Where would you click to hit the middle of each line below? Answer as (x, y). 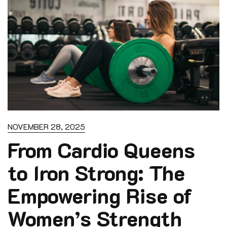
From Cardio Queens (101, 149)
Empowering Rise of (100, 195)
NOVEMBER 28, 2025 (46, 126)
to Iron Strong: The (96, 172)
